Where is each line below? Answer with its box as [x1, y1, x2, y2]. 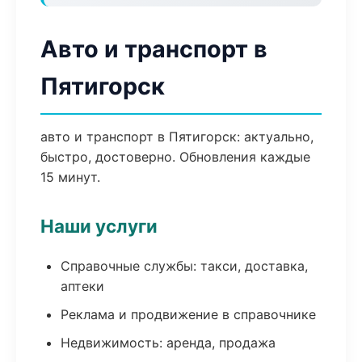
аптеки [61, 278, 104, 294]
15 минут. [40, 169, 100, 185]
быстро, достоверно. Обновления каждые [40, 149, 310, 165]
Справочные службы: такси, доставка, [61, 258, 308, 274]
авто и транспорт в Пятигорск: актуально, [40, 128, 314, 145]
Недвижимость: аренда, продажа [61, 335, 276, 351]
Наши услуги [40, 215, 158, 237]
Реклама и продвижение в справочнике [61, 306, 316, 322]
